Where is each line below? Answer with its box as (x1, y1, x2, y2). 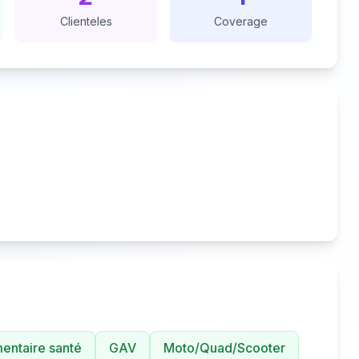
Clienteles (59, 14, 112, 28)
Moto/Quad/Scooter (163, 340, 285, 356)
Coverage (214, 14, 268, 28)
